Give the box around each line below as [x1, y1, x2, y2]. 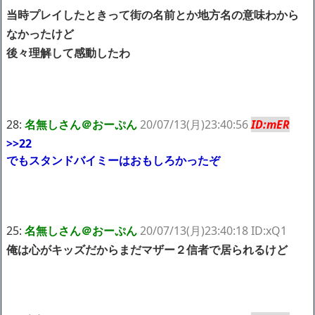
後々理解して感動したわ [6, 44, 130, 60]
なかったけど [6, 25, 74, 41]
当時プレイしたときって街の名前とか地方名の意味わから [6, 6, 299, 22]
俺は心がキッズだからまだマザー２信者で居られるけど [6, 241, 288, 257]
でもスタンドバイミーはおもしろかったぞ [6, 152, 220, 168]
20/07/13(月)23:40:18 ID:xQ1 [140, 222, 287, 238]
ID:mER [251, 116, 290, 132]
